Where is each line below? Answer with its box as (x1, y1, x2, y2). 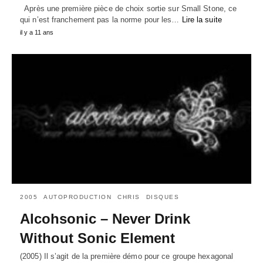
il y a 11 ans (20, 28, 53, 36)
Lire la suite (181, 15, 222, 24)
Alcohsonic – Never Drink (20, 211, 190, 227)
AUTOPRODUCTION (43, 194, 112, 201)
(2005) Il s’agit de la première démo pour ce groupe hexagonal (20, 252, 234, 261)
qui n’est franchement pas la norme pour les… (20, 15, 182, 24)
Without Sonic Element (20, 230, 175, 247)
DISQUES (146, 194, 179, 201)
